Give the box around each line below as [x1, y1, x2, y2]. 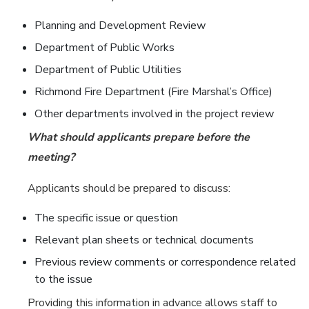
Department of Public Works [34, 40, 175, 56]
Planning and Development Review [34, 18, 206, 34]
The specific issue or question [34, 210, 178, 226]
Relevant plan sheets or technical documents [34, 232, 254, 248]
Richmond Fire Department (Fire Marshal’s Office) [34, 84, 272, 100]
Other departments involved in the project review [34, 106, 274, 122]
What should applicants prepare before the [28, 130, 250, 146]
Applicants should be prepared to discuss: [28, 181, 230, 197]
